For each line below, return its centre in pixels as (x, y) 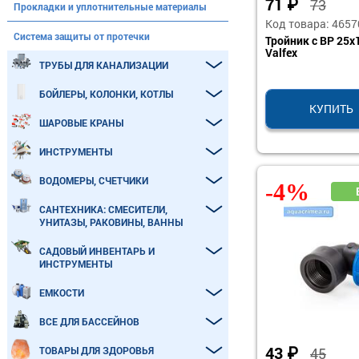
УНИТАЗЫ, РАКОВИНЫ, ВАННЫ (111, 222)
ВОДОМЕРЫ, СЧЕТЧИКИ (94, 180)
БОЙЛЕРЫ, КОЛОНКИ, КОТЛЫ (106, 94)
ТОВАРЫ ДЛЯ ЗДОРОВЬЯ (97, 350)
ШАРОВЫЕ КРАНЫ (81, 123)
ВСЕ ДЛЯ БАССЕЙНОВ (89, 321)
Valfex (281, 52)
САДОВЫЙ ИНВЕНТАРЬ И (97, 251)
